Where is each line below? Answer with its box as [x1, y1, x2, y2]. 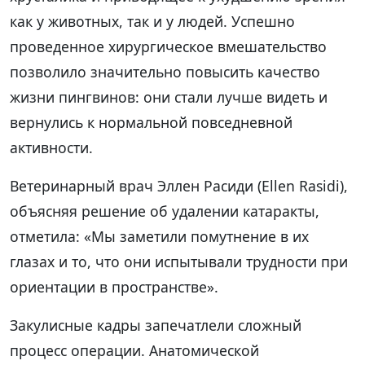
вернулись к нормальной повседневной [10, 112, 292, 132]
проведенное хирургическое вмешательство [10, 36, 327, 56]
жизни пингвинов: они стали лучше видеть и [10, 86, 328, 107]
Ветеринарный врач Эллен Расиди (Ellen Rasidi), [10, 175, 348, 196]
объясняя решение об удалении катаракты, [10, 200, 319, 221]
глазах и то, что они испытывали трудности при [10, 251, 348, 271]
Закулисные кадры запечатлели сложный [10, 314, 301, 335]
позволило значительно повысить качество [10, 61, 320, 81]
